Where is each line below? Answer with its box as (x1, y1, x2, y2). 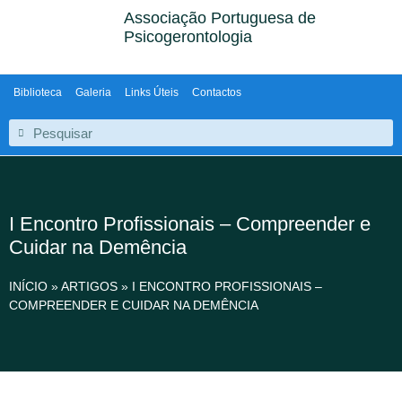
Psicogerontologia (124, 28, 253, 46)
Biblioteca (13, 86, 62, 99)
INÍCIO (9, 279, 48, 293)
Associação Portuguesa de (124, 9, 317, 27)
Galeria (75, 86, 111, 99)
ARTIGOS (61, 279, 118, 293)
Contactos (192, 86, 241, 99)
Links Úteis (125, 86, 179, 99)
